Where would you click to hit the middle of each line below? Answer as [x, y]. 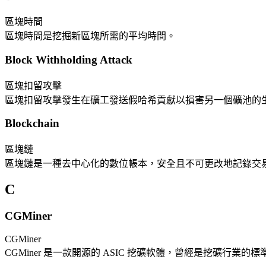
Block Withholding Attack [69, 60]
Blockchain [32, 123]
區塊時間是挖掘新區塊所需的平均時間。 [90, 36]
